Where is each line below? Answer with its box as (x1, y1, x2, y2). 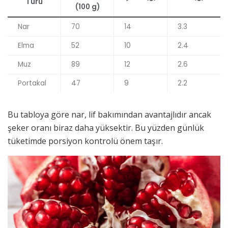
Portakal (18, 78, 46, 88)
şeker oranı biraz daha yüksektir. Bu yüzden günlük (8, 122, 204, 133)
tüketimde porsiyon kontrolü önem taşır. (8, 135, 163, 147)
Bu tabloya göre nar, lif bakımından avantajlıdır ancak (8, 108, 211, 120)
